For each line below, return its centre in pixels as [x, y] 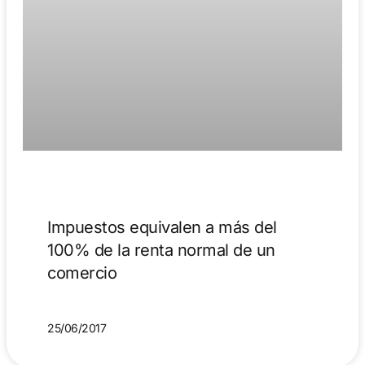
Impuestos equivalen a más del [162, 228]
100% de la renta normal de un [161, 251]
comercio [82, 273]
